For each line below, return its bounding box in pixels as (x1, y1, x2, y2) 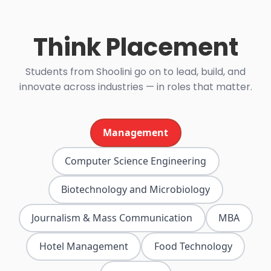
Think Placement (33, 30, 238, 64)
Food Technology (154, 240, 232, 253)
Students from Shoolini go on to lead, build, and (25, 64, 246, 79)
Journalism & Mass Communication (31, 211, 192, 225)
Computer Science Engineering (65, 154, 206, 168)
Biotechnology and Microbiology (61, 183, 210, 197)
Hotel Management (39, 240, 128, 253)
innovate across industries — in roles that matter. (19, 79, 252, 94)
